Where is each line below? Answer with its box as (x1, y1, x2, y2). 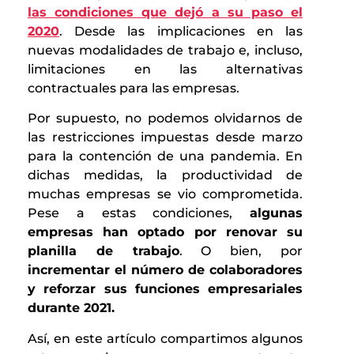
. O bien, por (179, 243, 303, 259)
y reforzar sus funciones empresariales (28, 281, 303, 297)
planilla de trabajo (28, 243, 179, 259)
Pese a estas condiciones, (28, 205, 250, 221)
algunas (250, 205, 303, 221)
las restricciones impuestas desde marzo (28, 130, 303, 145)
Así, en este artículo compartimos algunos (28, 330, 303, 346)
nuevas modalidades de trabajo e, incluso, (28, 43, 303, 58)
